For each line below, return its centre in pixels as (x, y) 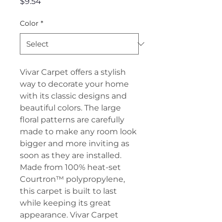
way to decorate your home (74, 84)
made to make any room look (78, 132)
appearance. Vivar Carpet (69, 215)
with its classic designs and (73, 96)
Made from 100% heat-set (70, 167)
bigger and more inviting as (75, 143)
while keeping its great (65, 203)
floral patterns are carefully (72, 120)
